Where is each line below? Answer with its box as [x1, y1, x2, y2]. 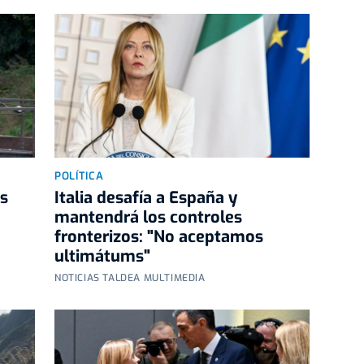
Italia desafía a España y [54, 186, 237, 209]
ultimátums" [54, 245, 150, 267]
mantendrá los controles [54, 206, 242, 228]
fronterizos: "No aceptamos [54, 225, 263, 248]
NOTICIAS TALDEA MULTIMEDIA [54, 271, 206, 284]
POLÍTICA [54, 168, 104, 183]
